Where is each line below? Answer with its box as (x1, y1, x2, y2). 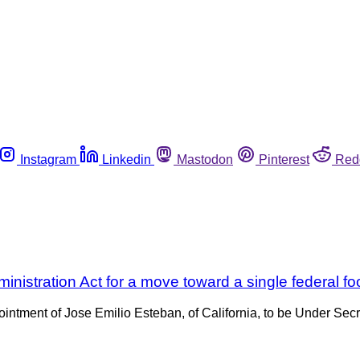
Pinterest (259, 152, 309, 166)
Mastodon (177, 152, 233, 166)
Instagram (20, 152, 76, 166)
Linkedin (102, 152, 151, 166)
